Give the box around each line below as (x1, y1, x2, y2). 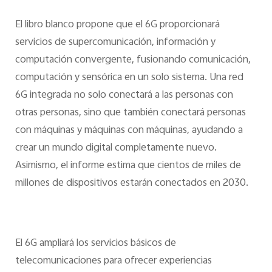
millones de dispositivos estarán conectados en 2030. (15, 174, 248, 192)
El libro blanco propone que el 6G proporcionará (15, 16, 220, 33)
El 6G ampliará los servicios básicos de (15, 235, 176, 253)
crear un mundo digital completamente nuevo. (15, 139, 217, 157)
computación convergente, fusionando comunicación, (15, 51, 251, 69)
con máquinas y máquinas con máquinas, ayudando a (15, 121, 243, 139)
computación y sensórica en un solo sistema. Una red (15, 69, 243, 86)
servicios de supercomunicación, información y (15, 33, 216, 51)
